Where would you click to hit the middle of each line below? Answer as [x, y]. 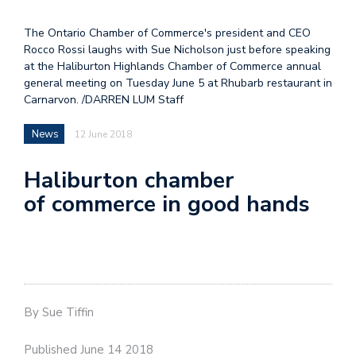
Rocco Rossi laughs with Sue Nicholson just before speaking [177, 50]
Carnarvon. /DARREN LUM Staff [104, 100]
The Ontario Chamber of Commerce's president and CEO [167, 33]
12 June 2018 [103, 135]
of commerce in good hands [170, 205]
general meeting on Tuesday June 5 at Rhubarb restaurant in [178, 83]
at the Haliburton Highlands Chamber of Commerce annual [172, 67]
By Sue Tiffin [59, 312]
